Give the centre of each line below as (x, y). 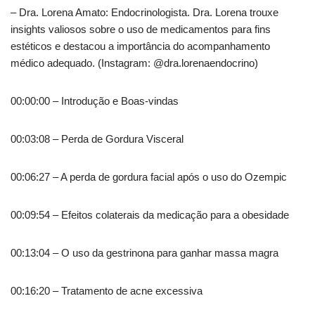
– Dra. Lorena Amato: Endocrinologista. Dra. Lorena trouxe (144, 12)
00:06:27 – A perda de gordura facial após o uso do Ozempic (149, 176)
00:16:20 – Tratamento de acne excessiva (107, 290)
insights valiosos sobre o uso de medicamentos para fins (141, 29)
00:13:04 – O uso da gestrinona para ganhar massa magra (144, 252)
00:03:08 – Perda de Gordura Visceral (97, 139)
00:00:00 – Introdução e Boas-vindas (95, 101)
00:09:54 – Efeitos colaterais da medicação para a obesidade (150, 214)
